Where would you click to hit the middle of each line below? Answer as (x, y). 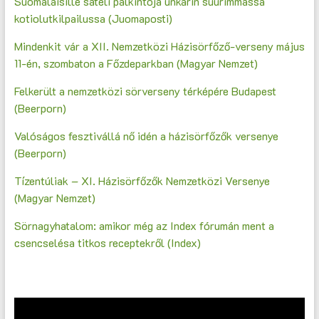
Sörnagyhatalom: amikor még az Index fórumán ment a (144, 226)
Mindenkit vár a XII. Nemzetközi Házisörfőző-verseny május (159, 46)
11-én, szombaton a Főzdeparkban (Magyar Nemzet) (136, 63)
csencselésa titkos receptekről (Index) (107, 243)
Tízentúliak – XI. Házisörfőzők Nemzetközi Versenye (142, 181)
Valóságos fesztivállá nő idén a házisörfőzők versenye (146, 136)
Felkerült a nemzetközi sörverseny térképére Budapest (145, 91)
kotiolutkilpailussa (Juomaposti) (93, 19)
